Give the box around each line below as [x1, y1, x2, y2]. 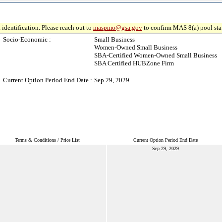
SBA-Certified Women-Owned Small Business [94, 52, 217, 59]
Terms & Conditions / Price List [15, 137, 80, 143]
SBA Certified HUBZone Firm [94, 59, 174, 67]
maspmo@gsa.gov [93, 24, 142, 31]
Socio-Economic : [3, 36, 51, 43]
